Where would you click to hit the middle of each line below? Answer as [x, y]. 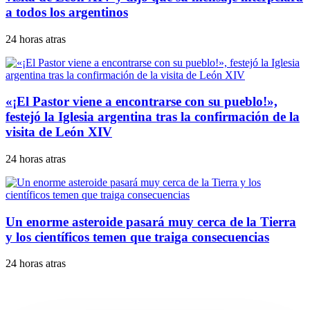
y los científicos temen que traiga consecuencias [137, 237]
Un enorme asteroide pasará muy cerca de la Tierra [151, 221]
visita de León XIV [59, 132]
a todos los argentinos [67, 12]
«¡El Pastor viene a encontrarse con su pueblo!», [142, 102]
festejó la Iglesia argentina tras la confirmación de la [153, 117]
